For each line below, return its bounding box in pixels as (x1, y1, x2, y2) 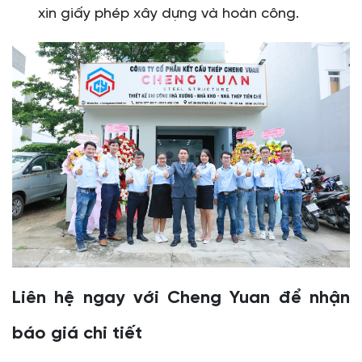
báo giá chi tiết (12, 323, 142, 343)
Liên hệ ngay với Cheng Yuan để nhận (12, 288, 350, 308)
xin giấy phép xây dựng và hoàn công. (38, 6, 299, 23)
